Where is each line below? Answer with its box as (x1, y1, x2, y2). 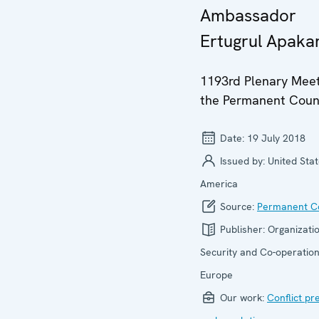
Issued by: (217, 155, 268, 167)
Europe (200, 268, 233, 281)
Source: (217, 200, 257, 213)
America (200, 177, 238, 190)
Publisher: (217, 223, 268, 236)
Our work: (217, 291, 267, 304)
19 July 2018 (247, 132, 305, 145)
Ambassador (200, 4, 296, 26)
